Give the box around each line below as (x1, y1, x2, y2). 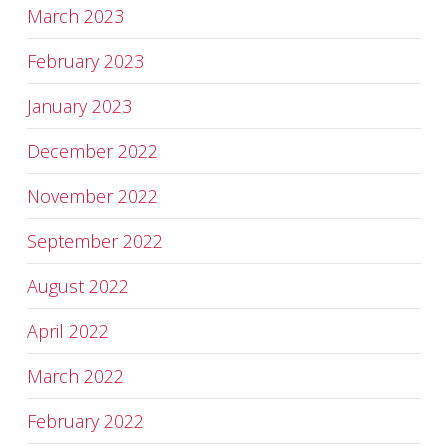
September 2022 (26, 229, 163, 253)
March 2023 (26, 4, 124, 28)
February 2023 (26, 49, 144, 73)
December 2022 (26, 139, 158, 163)
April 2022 (26, 319, 109, 343)
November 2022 (26, 184, 158, 208)
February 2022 (26, 409, 144, 433)
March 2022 (26, 364, 124, 388)
